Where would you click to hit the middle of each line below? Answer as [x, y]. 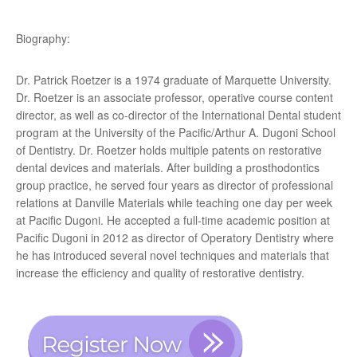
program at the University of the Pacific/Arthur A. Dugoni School [176, 132]
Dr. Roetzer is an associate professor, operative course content [175, 97]
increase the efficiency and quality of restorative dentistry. [160, 273]
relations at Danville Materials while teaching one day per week [174, 202]
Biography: [43, 38]
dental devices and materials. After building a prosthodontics [168, 167]
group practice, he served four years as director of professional [175, 185]
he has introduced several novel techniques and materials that [173, 255]
